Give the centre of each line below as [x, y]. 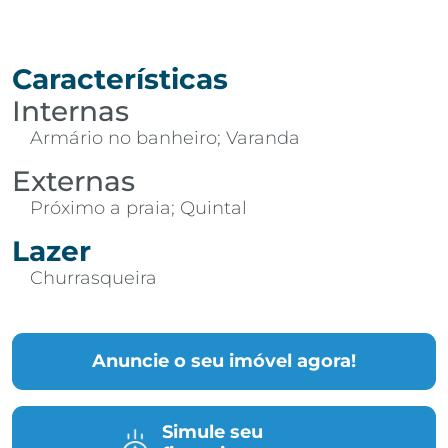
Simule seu [212, 431]
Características [120, 78]
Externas [73, 180]
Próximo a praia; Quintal [138, 207]
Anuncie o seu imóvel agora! [224, 360]
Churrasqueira [93, 277]
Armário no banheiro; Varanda [165, 137]
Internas [70, 110]
